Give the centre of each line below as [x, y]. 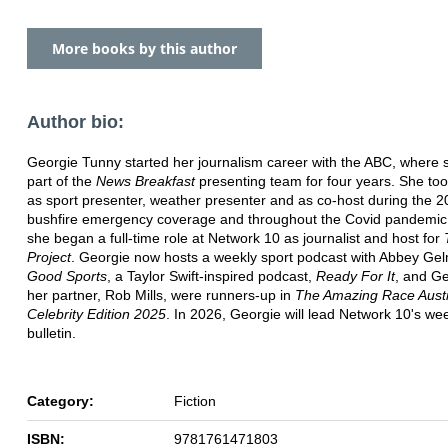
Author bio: [75, 121]
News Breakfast [145, 180]
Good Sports [67, 275]
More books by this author [144, 48]
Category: [60, 400]
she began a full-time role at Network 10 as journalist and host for [235, 237]
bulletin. [51, 332]
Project [49, 256]
